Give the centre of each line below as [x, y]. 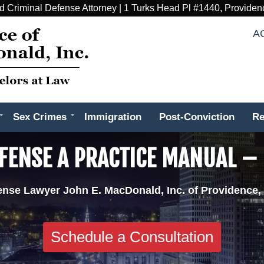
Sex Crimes [40, 117]
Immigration [113, 117]
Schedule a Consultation [132, 237]
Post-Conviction [197, 117]
